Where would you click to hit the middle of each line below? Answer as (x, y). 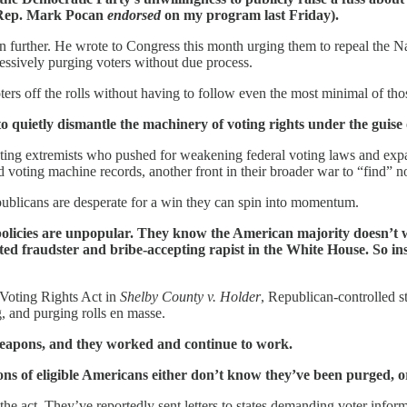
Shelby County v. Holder (190, 296)
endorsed (134, 15)
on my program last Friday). (250, 15)
